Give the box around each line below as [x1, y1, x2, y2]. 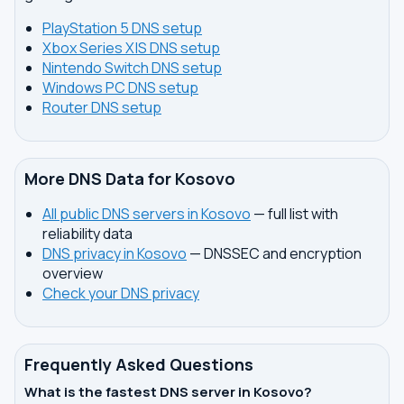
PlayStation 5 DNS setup [42, 18, 202, 38]
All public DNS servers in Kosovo [42, 204, 251, 224]
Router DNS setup [42, 97, 161, 117]
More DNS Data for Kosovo [24, 168, 235, 189]
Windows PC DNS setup [42, 78, 198, 97]
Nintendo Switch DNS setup [42, 58, 222, 78]
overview [42, 263, 103, 283]
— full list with [251, 204, 338, 224]
